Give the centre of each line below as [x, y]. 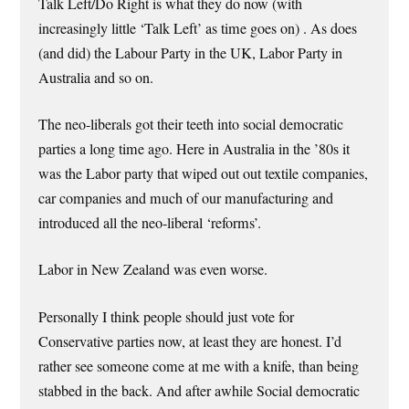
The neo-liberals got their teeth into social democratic [191, 125]
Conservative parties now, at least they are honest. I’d [190, 341]
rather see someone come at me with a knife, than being [199, 366]
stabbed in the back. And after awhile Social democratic [199, 390]
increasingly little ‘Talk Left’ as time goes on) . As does [198, 28]
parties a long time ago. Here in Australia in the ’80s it [194, 149]
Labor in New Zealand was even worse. [153, 270]
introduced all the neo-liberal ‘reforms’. [150, 223]
